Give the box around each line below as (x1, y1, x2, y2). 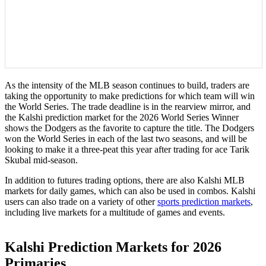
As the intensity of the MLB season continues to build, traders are (5, 80, 249, 90)
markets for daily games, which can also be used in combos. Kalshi (5, 185, 255, 196)
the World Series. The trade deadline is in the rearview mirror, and (5, 101, 251, 112)
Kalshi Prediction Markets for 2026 (5, 239, 221, 255)
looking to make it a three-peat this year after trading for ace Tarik (5, 144, 249, 154)
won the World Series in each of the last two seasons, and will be (5, 133, 247, 144)
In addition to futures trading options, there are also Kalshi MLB (5, 175, 245, 185)
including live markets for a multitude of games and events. (5, 207, 225, 217)
